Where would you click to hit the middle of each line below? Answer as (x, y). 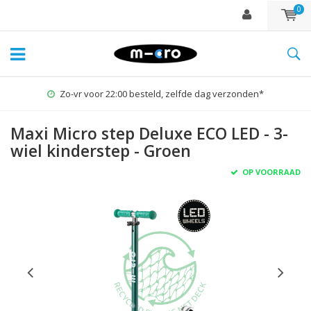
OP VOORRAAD (270, 172)
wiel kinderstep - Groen (101, 151)
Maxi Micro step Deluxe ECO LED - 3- (149, 133)
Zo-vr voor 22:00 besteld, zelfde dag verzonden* (162, 94)
